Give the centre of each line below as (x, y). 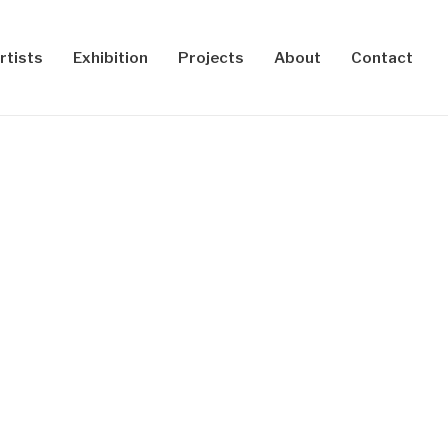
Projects (211, 57)
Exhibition (110, 57)
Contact (382, 57)
